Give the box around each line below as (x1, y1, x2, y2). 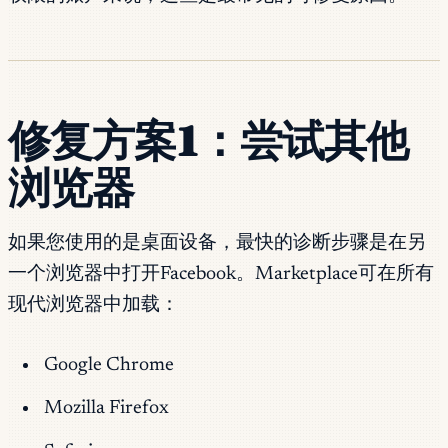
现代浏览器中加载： (8, 296, 179, 316)
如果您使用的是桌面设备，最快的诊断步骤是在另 (8, 234, 426, 254)
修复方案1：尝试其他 (8, 113, 409, 167)
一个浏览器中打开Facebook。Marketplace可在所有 (8, 265, 434, 285)
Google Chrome (43, 355, 174, 375)
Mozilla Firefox (43, 399, 169, 419)
